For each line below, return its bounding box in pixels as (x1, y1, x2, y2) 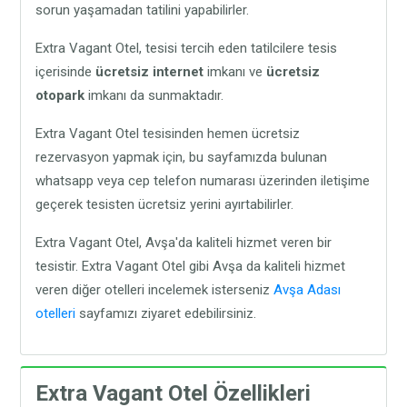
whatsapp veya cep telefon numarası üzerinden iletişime (35, 172, 371, 189)
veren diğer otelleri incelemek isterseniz (35, 281, 274, 298)
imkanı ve (203, 63, 267, 80)
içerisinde (35, 63, 96, 80)
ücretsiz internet (95, 63, 204, 80)
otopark (35, 86, 85, 104)
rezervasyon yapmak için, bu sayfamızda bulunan (35, 148, 328, 165)
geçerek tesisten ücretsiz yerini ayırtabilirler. (35, 195, 294, 213)
